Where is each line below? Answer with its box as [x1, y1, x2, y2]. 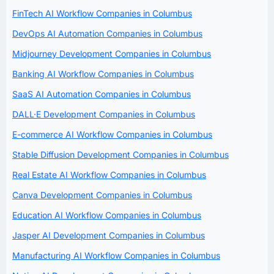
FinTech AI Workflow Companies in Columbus [12, 7, 192, 18]
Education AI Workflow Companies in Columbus [12, 209, 201, 220]
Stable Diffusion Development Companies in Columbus [12, 149, 229, 160]
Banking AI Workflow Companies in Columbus [12, 68, 194, 79]
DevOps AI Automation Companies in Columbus [12, 28, 202, 39]
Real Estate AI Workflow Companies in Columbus [12, 169, 206, 180]
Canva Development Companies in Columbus [12, 189, 192, 200]
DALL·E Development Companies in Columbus [12, 108, 195, 119]
